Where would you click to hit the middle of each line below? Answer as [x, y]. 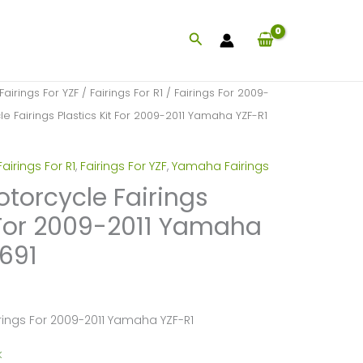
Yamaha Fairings [220, 166]
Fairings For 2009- [221, 93]
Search [213, 39]
